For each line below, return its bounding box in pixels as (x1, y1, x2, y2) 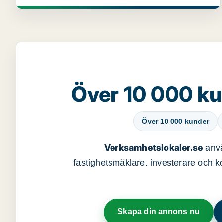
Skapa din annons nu (117, 207, 200, 216)
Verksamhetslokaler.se (104, 142, 203, 153)
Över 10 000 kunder (142, 117, 209, 125)
